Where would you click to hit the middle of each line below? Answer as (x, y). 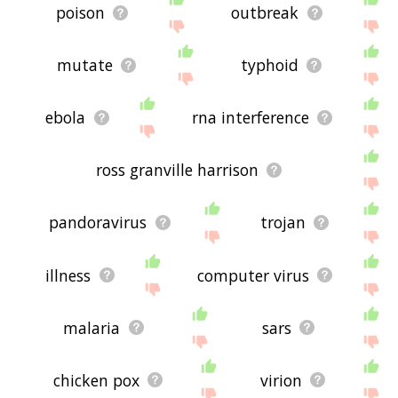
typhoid (269, 65)
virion (281, 380)
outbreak (265, 13)
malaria (92, 327)
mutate (84, 65)
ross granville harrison (178, 170)
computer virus (253, 275)
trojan (283, 223)
